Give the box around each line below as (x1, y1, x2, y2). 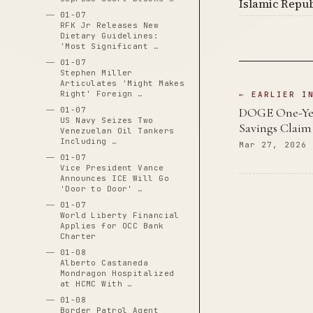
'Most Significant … (59, 41, 159, 51)
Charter (59, 231, 96, 241)
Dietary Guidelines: (59, 31, 159, 41)
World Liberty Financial (59, 210, 180, 220)
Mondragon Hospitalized (59, 268, 175, 278)
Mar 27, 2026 (238, 139, 307, 150)
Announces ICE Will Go (59, 173, 169, 183)
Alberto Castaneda (59, 258, 149, 268)
